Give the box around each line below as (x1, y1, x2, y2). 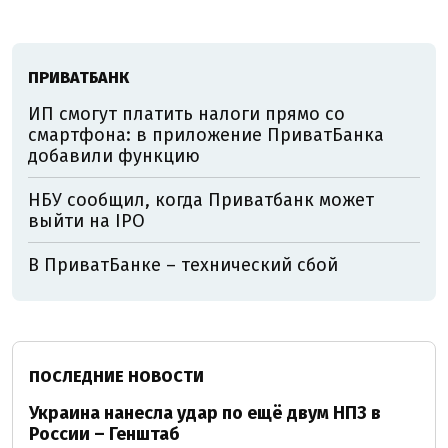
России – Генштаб (29, 423, 180, 445)
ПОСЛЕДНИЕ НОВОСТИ (29, 367, 204, 386)
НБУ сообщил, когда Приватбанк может (28, 189, 374, 211)
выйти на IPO (28, 210, 145, 232)
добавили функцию (28, 145, 200, 167)
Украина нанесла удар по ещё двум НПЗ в (29, 402, 381, 424)
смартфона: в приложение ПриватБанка (28, 124, 384, 146)
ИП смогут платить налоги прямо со (28, 103, 345, 125)
